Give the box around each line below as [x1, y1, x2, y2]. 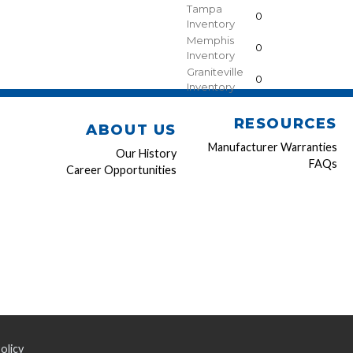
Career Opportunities [66, 163, 176, 177]
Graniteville [187, 65, 243, 79]
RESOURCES [233, 115, 337, 133]
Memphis [187, 34, 234, 47]
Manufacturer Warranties [208, 140, 337, 154]
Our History [116, 147, 176, 161]
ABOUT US [86, 121, 176, 139]
